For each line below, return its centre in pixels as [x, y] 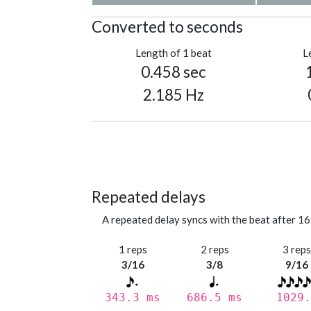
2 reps [215, 250]
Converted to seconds [167, 27]
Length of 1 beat [174, 53]
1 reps [133, 250]
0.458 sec [174, 72]
